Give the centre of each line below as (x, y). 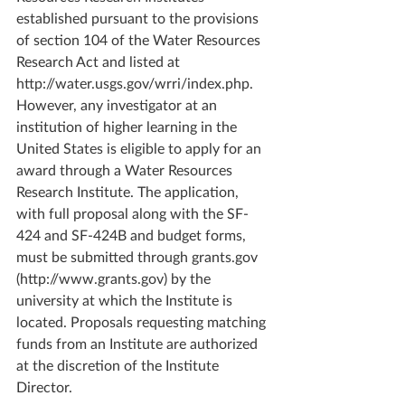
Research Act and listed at (100, 61)
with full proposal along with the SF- (132, 213)
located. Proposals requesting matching (143, 321)
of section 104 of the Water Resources (140, 39)
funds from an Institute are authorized (139, 343)
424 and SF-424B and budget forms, (133, 235)
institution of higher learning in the (128, 126)
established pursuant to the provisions (139, 18)
